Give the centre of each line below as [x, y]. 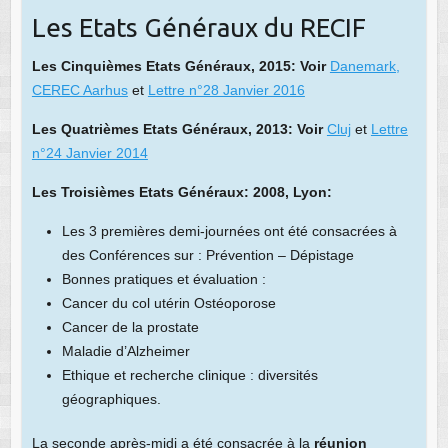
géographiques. [111, 398]
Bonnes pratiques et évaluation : [163, 278]
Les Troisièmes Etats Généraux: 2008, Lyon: [181, 191]
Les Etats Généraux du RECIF [198, 27]
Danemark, [364, 65]
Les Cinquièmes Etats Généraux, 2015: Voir [178, 65]
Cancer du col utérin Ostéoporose [168, 302]
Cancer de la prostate [130, 326]
